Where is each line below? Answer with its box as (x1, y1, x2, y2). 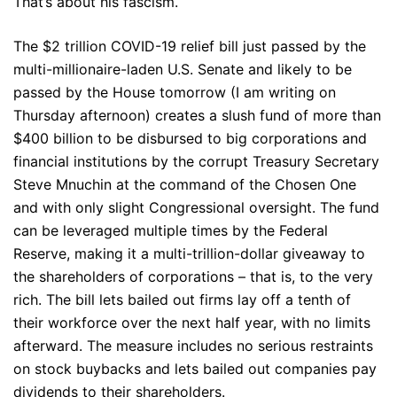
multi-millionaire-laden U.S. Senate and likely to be (13, 60, 352, 78)
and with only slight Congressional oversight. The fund (13, 198, 379, 216)
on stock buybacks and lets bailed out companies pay (13, 360, 377, 378)
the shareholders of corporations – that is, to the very (13, 268, 373, 285)
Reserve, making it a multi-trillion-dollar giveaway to (13, 245, 365, 262)
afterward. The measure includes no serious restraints (13, 337, 373, 354)
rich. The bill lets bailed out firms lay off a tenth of (13, 291, 351, 308)
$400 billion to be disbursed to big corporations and (13, 129, 367, 147)
